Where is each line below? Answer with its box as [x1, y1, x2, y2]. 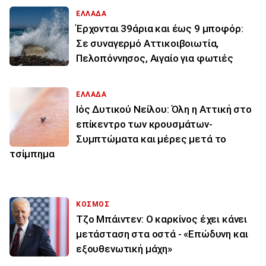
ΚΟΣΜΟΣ [76, 200, 110, 209]
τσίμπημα [9, 148, 55, 160]
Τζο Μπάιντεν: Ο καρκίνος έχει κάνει [76, 213, 248, 226]
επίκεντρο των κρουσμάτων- [76, 118, 213, 131]
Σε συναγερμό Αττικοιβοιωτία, [76, 37, 219, 50]
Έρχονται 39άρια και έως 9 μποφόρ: [76, 23, 243, 35]
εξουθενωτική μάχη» [76, 243, 172, 255]
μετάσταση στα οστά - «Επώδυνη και [76, 228, 248, 240]
